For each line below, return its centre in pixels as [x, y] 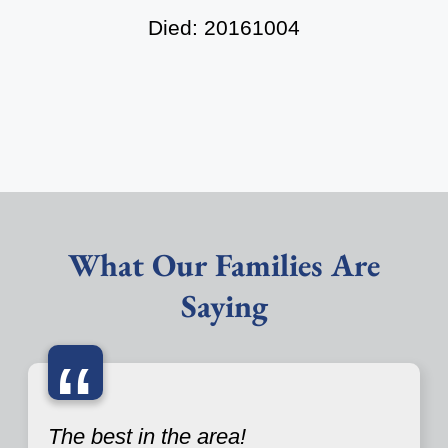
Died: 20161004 [224, 27]
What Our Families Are [224, 264]
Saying [224, 305]
